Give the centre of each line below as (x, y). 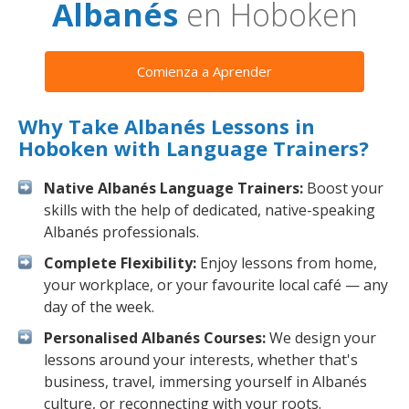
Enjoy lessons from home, (287, 263)
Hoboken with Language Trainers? (194, 148)
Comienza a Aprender (204, 71)
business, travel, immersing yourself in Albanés (205, 382)
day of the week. (99, 307)
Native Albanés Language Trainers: (173, 188)
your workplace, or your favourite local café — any (216, 285)
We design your (321, 338)
